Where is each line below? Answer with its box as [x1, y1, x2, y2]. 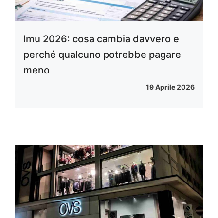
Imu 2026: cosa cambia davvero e [23, 33, 179, 45]
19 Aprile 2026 [146, 82, 195, 91]
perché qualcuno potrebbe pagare [23, 48, 181, 60]
